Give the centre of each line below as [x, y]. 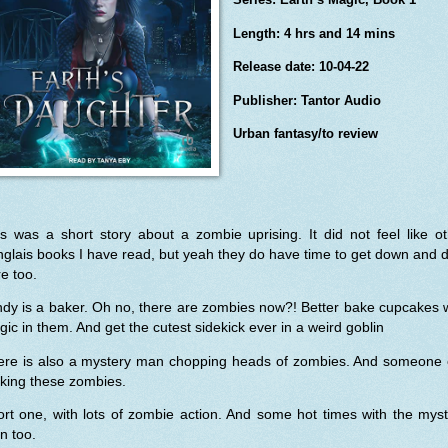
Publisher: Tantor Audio [306, 100]
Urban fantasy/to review [305, 134]
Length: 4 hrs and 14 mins [313, 33]
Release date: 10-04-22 [300, 67]
